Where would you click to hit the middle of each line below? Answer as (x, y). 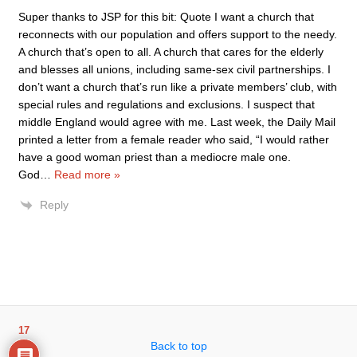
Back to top (178, 346)
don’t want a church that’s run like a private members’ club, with (178, 87)
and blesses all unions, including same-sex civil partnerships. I (175, 69)
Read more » (87, 175)
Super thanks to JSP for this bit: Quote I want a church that (166, 17)
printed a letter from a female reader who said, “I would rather (174, 139)
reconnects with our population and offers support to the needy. (178, 34)
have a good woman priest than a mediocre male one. (155, 157)
